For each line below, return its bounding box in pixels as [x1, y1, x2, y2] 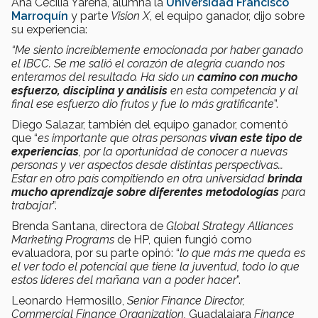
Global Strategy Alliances [163, 219, 293, 233]
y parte [68, 9, 111, 23]
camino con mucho [197, 70, 297, 84]
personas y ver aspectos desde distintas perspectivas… [11, 158, 283, 172]
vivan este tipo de [209, 131, 302, 145]
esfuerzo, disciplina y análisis [11, 83, 168, 97]
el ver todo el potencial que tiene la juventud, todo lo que [11, 259, 300, 273]
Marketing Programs [11, 232, 114, 246]
